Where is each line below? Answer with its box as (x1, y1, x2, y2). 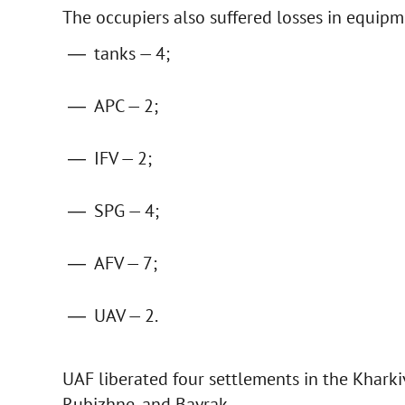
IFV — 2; (93, 146, 152, 171)
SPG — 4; (93, 199, 159, 223)
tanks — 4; (93, 42, 170, 66)
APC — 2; (93, 94, 158, 118)
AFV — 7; (93, 251, 157, 276)
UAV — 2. (93, 304, 158, 328)
